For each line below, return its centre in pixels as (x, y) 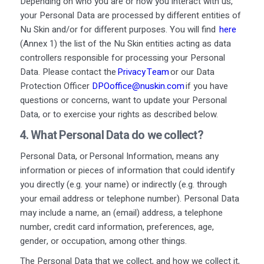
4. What (39, 135)
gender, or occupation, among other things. (103, 241)
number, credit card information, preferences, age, (117, 227)
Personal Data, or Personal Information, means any (119, 156)
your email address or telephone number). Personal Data (129, 198)
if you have (206, 86)
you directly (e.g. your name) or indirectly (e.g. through (123, 184)
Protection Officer (56, 86)
